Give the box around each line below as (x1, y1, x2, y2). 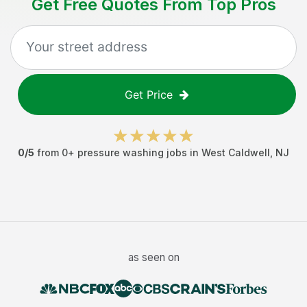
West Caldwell (201, 147, 270, 158)
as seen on (127, 251, 180, 264)
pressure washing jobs (77, 147, 187, 158)
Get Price (125, 88, 173, 101)
